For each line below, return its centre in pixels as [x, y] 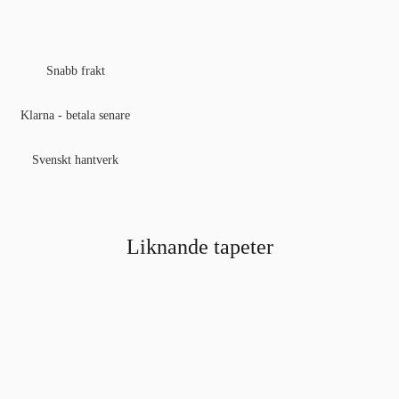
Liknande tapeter [199, 246]
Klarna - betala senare [76, 115]
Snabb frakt [75, 70]
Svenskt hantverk [76, 159]
